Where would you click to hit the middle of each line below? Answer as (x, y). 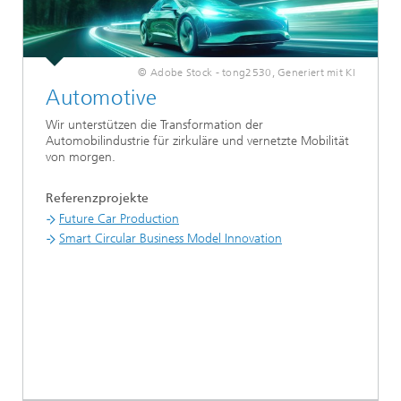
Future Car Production (119, 218)
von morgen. (81, 157)
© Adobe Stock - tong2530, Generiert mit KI (247, 72)
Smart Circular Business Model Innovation (171, 239)
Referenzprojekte (97, 198)
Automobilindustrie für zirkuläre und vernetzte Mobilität (197, 141)
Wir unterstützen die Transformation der (154, 124)
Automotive (102, 97)
